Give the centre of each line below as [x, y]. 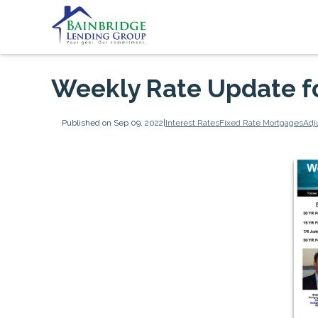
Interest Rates [192, 122]
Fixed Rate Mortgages [261, 122]
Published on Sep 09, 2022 [112, 122]
